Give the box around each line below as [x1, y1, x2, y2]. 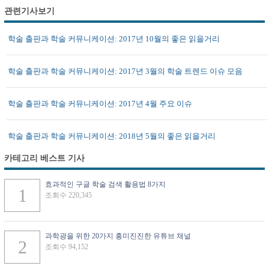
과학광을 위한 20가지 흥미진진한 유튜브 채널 [45, 232, 191, 241]
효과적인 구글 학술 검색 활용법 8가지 [45, 180, 166, 189]
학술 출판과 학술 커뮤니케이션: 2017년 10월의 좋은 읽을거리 [8, 34, 220, 44]
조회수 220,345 [45, 191, 92, 200]
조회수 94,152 [45, 243, 88, 252]
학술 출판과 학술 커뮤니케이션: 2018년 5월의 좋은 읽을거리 [8, 131, 216, 141]
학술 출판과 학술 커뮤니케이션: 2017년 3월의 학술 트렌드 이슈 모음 [8, 67, 243, 76]
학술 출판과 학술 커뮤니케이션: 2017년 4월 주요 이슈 [8, 99, 193, 109]
